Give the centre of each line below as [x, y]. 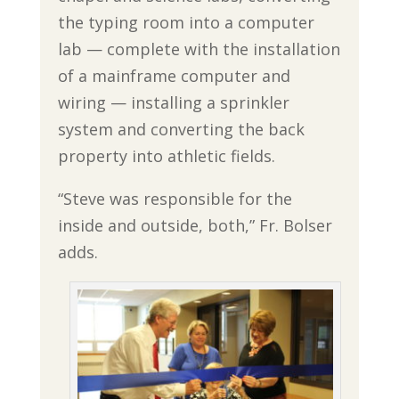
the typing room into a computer [186, 22]
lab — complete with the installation [199, 49]
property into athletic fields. [166, 155]
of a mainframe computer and [174, 75]
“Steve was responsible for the [175, 198]
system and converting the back [181, 129]
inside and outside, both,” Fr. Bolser [195, 225]
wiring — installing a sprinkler [173, 102]
